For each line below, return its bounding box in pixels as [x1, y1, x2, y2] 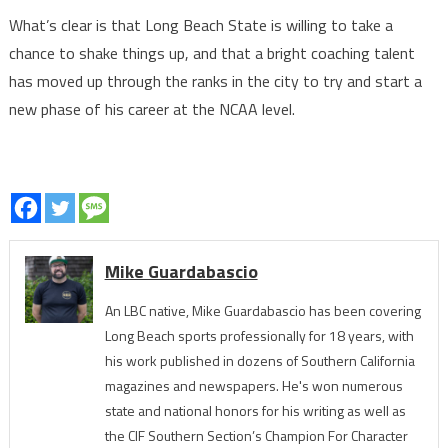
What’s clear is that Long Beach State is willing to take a [8, 12, 393, 37]
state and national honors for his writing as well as [104, 399, 406, 421]
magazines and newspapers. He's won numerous [104, 374, 403, 396]
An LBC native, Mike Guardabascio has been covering [104, 299, 421, 321]
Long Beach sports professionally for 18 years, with [104, 324, 414, 346]
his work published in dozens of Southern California [104, 349, 415, 371]
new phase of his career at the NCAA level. [8, 96, 295, 121]
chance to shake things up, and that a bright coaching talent [8, 40, 415, 65]
